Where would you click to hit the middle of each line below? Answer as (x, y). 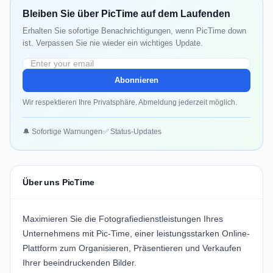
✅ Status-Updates (132, 132)
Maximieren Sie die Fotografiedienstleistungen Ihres (123, 219)
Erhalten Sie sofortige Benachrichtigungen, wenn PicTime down (134, 31)
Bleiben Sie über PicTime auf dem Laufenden (126, 14)
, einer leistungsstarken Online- (190, 234)
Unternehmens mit (59, 234)
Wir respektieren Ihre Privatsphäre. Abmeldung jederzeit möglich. (130, 103)
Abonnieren (136, 80)
